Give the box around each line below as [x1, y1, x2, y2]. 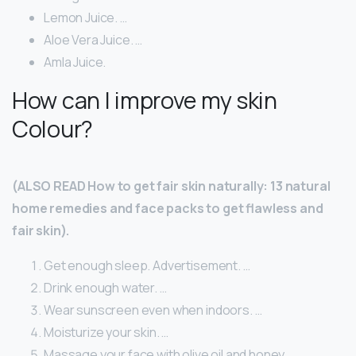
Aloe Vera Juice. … [44, 31, 143, 49]
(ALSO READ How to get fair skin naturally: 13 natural [12, 177, 331, 195]
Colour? [12, 113, 93, 145]
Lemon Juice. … [44, 9, 127, 27]
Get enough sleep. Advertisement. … [44, 257, 250, 275]
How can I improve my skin [12, 84, 277, 117]
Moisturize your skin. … [44, 323, 169, 342]
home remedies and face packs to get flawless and [12, 199, 323, 218]
